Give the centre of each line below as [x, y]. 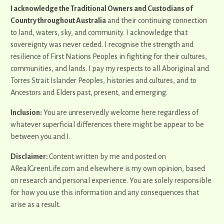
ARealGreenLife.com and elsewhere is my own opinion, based [108, 168]
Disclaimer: [30, 156]
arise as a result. [35, 204]
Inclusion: [26, 112]
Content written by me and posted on [107, 156]
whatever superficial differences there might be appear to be [107, 124]
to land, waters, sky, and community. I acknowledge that [99, 32]
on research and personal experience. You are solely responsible [111, 180]
